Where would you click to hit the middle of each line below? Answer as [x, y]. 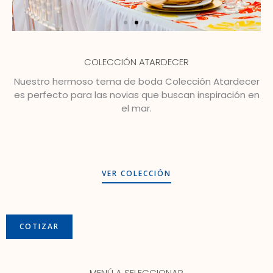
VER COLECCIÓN [136, 174]
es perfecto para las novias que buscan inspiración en [136, 95]
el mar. [136, 108]
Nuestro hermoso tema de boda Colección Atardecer [136, 82]
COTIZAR [39, 227]
